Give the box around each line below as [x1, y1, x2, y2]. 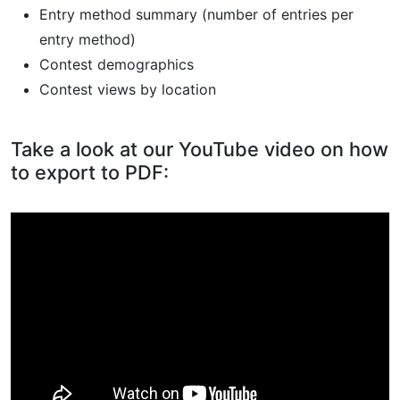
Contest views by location [39, 79, 216, 98]
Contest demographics [39, 54, 194, 73]
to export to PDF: [11, 160, 169, 184]
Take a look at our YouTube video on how [11, 137, 388, 161]
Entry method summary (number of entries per [39, 4, 354, 23]
